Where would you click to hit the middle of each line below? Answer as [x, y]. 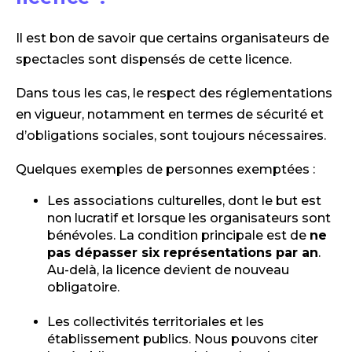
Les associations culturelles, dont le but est [184, 200]
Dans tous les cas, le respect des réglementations [174, 93]
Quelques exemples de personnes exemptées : [165, 169]
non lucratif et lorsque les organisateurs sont [189, 218]
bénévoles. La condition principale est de [178, 235]
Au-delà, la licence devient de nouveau [168, 269]
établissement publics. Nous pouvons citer [183, 339]
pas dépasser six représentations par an [183, 252]
